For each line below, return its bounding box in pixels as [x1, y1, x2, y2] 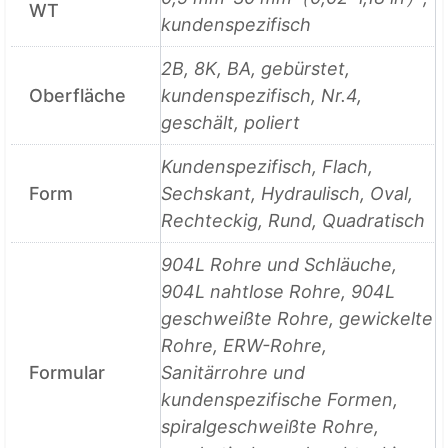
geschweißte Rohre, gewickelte [161, 308, 434, 330]
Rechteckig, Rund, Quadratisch [161, 210, 426, 232]
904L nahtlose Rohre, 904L [161, 281, 396, 303]
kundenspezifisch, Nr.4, [161, 85, 363, 107]
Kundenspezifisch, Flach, [161, 156, 374, 178]
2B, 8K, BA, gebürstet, [161, 58, 351, 80]
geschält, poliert [161, 112, 301, 134]
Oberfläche [29, 85, 127, 107]
